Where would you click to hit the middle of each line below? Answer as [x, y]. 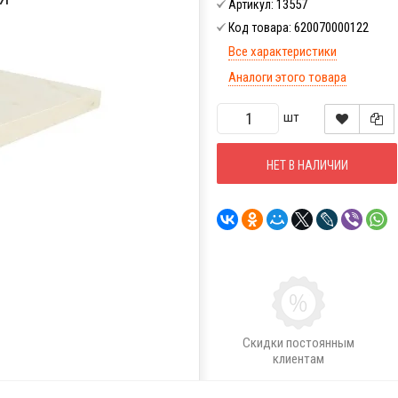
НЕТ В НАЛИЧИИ [307, 166]
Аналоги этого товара [287, 78]
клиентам [298, 359]
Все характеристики [283, 52]
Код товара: [261, 28]
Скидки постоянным [298, 343]
